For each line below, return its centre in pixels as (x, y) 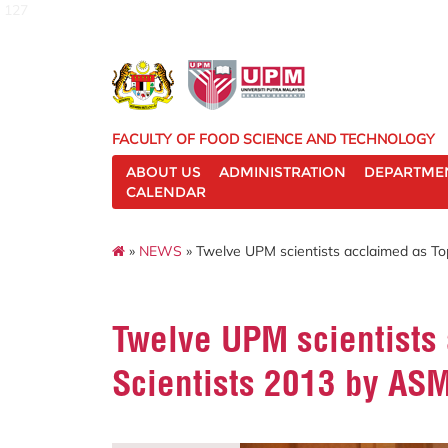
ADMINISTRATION (282, 172)
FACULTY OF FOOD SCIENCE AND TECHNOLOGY (273, 139)
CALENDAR (166, 192)
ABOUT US (163, 172)
